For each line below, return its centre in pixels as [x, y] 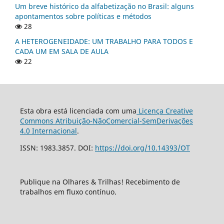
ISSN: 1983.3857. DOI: [57, 147]
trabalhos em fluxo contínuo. [68, 191]
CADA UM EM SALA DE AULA [62, 51]
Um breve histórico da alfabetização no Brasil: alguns [104, 6]
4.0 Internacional [48, 130]
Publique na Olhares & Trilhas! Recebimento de [100, 181]
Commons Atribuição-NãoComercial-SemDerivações [106, 120]
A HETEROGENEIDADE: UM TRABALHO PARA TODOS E [104, 41]
